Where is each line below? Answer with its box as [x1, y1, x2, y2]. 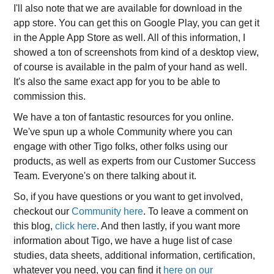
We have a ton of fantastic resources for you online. [13, 112, 234, 122]
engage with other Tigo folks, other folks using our [13, 141, 228, 152]
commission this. [13, 91, 86, 102]
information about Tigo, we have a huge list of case [13, 235, 233, 246]
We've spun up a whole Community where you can [13, 127, 233, 137]
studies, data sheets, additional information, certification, [13, 250, 256, 261]
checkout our [13, 206, 72, 217]
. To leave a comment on [143, 206, 249, 217]
